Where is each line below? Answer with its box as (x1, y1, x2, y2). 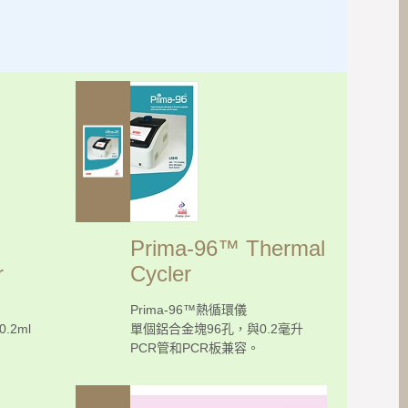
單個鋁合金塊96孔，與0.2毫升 (130, 321, 303, 336)
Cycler (130, 260, 191, 286)
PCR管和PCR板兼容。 (130, 340, 260, 355)
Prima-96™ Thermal (130, 235, 325, 260)
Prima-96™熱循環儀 (130, 301, 247, 317)
